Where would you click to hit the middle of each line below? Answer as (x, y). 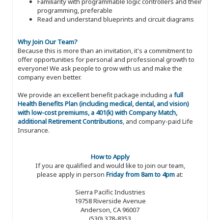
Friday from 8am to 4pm (140, 175)
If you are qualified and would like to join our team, (110, 166)
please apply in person (71, 175)
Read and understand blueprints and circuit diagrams (116, 19)
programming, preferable (75, 11)
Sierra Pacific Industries (110, 192)
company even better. (50, 77)
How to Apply (110, 157)
